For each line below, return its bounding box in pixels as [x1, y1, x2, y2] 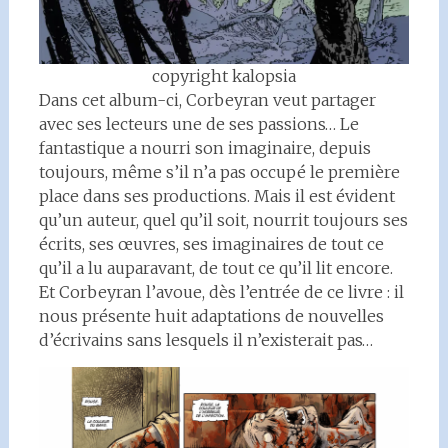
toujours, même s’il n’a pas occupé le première [38, 162, 400, 182]
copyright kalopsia [151, 66, 296, 86]
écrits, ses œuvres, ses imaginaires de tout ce [38, 234, 384, 254]
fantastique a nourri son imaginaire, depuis [38, 138, 371, 158]
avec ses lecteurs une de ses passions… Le [38, 114, 359, 134]
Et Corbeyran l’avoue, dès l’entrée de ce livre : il [38, 282, 404, 302]
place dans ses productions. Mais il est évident [38, 186, 395, 206]
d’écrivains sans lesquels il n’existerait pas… [38, 330, 373, 350]
